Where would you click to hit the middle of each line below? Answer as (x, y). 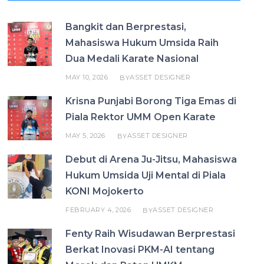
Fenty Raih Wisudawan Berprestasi (151, 234)
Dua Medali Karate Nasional (132, 59)
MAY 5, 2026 (85, 136)
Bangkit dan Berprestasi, (126, 27)
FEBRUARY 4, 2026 (98, 210)
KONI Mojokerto (105, 191)
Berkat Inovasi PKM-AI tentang (140, 250)
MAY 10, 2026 (87, 77)
